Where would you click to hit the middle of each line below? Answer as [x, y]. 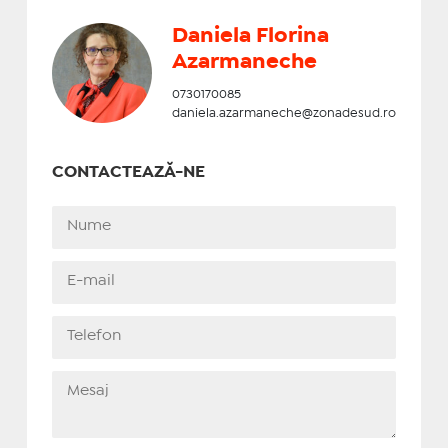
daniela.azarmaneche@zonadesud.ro [283, 113]
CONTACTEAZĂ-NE [128, 172]
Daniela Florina [250, 35]
